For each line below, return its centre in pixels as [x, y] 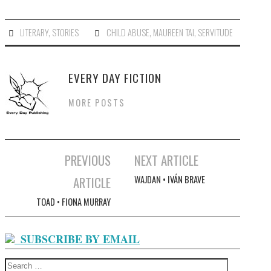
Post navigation [49, 177]
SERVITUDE [215, 32]
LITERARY [34, 32]
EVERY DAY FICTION [115, 78]
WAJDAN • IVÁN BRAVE [169, 179]
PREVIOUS [87, 160]
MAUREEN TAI [173, 32]
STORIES [66, 32]
